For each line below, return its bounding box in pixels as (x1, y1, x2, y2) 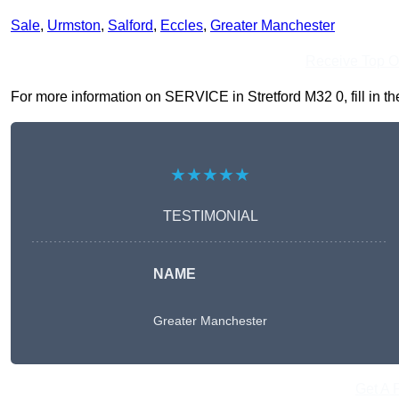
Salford (108, 18, 153, 34)
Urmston (47, 18, 101, 34)
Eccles (160, 18, 203, 34)
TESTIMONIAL (162, 208, 258, 224)
